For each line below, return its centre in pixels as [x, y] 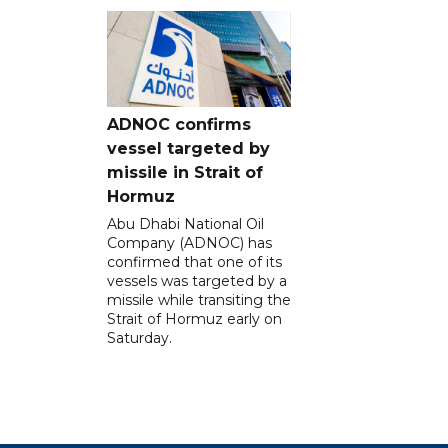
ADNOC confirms [179, 125]
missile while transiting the [199, 300]
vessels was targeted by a [197, 281]
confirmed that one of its [194, 262]
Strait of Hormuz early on [194, 319]
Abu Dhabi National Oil [185, 224]
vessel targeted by [188, 149]
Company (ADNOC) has [189, 243]
